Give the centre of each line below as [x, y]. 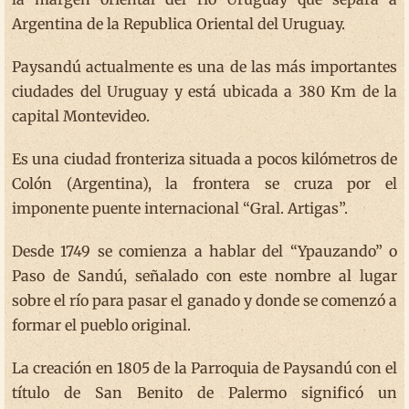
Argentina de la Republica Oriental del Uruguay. [178, 24]
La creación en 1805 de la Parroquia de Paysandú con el [204, 368]
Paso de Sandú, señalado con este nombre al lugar [204, 276]
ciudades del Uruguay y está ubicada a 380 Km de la [204, 91]
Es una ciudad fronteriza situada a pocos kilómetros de [204, 159]
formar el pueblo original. [101, 325]
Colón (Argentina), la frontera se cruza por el [204, 184]
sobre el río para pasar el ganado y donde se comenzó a [204, 300]
